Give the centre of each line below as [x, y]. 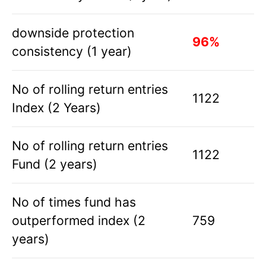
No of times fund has [74, 202]
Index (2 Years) [56, 107]
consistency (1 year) [72, 51]
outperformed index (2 [79, 220]
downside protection [73, 32]
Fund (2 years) [55, 164]
